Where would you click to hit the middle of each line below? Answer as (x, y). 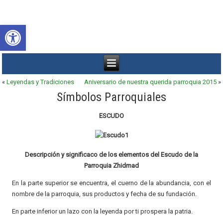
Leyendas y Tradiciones (41, 82)
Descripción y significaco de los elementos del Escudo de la (111, 154)
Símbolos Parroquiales (111, 97)
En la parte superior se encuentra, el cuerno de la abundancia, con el (111, 183)
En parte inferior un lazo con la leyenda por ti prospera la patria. (103, 211)
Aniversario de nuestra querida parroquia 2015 (150, 82)
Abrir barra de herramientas (46, 29)
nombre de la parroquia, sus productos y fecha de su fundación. (105, 194)
